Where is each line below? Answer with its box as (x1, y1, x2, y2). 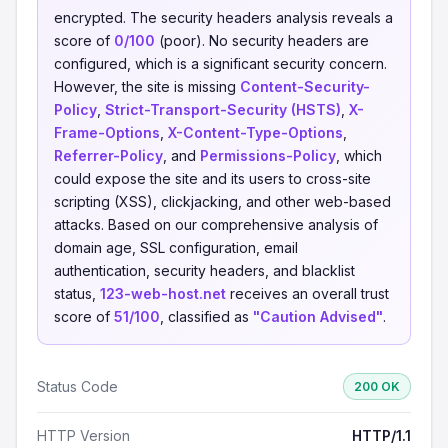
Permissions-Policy (200, 147, 336, 164)
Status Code (37, 377, 118, 395)
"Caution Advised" (253, 308, 383, 325)
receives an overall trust (226, 285, 389, 302)
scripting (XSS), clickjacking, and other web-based (54, 193, 391, 210)
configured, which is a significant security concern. (54, 55, 387, 72)
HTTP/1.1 (352, 427, 411, 444)
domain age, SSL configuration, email (54, 239, 298, 256)
